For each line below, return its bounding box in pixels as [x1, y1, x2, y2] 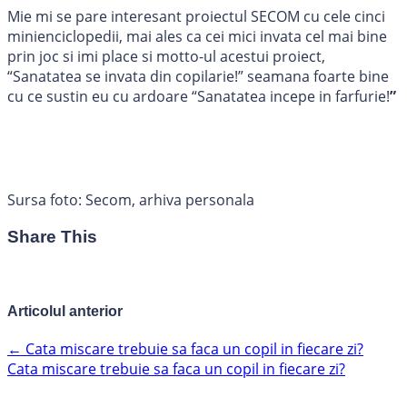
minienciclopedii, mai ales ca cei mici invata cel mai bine [7, 26, 387, 47]
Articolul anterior [7, 303, 123, 320]
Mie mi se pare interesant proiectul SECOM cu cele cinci [7, 6, 385, 27]
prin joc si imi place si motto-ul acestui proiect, [7, 46, 325, 67]
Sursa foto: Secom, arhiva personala [7, 190, 254, 211]
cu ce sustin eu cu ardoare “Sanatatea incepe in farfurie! [7, 86, 390, 107]
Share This [7, 227, 97, 247]
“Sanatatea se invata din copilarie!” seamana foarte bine [7, 66, 389, 87]
